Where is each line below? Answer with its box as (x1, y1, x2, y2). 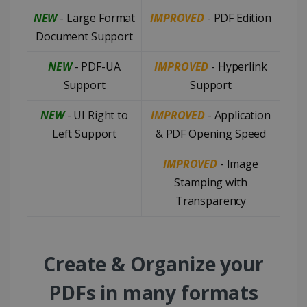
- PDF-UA (71, 58, 121, 74)
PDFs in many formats (48, 279, 259, 306)
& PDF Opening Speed (155, 125, 267, 141)
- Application (204, 107, 271, 123)
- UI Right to (64, 107, 128, 123)
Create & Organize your (43, 250, 264, 277)
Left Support (51, 125, 117, 141)
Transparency (175, 193, 247, 208)
